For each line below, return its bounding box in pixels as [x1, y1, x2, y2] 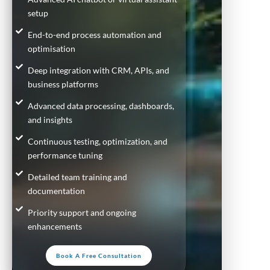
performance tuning [28, 149, 102, 160]
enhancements [28, 221, 82, 231]
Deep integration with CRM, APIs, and [28, 64, 169, 75]
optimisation [28, 43, 75, 54]
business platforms [28, 78, 98, 89]
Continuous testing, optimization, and [28, 136, 168, 146]
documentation [28, 185, 85, 196]
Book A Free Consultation [56, 251, 142, 259]
